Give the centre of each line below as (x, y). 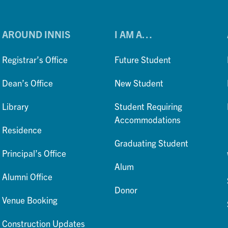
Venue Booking (30, 200)
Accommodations (148, 120)
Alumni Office (27, 177)
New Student (139, 83)
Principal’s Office (34, 153)
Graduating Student (152, 143)
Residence (22, 130)
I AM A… (134, 34)
